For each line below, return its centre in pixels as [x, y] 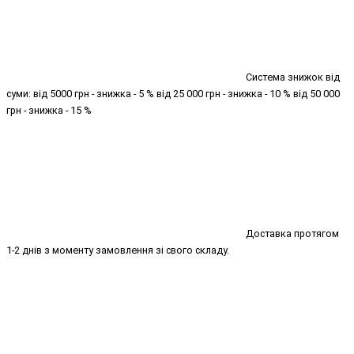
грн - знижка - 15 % [49, 111]
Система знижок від [292, 77]
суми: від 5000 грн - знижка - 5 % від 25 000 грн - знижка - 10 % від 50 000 [173, 94]
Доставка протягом [291, 234]
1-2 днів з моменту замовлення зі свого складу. [118, 250]
